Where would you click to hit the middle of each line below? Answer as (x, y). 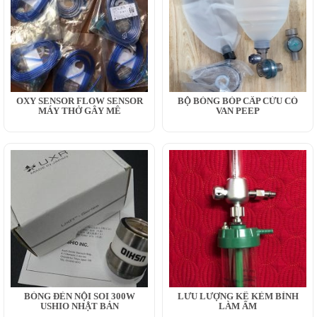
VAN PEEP (238, 110)
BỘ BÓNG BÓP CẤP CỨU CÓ (238, 100)
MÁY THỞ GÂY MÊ (79, 110)
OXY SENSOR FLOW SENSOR (79, 100)
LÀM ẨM (238, 306)
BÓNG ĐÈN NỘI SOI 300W (79, 296)
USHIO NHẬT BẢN (79, 306)
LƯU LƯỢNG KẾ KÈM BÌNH (238, 296)
